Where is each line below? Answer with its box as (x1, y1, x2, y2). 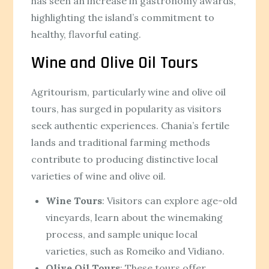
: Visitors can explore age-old (102, 195, 238, 207)
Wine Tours (46, 195, 103, 207)
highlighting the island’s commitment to (31, 11, 215, 24)
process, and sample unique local (46, 228, 198, 241)
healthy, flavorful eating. (31, 28, 142, 41)
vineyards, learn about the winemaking (46, 211, 223, 224)
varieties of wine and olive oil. (31, 170, 166, 183)
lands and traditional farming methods (31, 136, 211, 149)
